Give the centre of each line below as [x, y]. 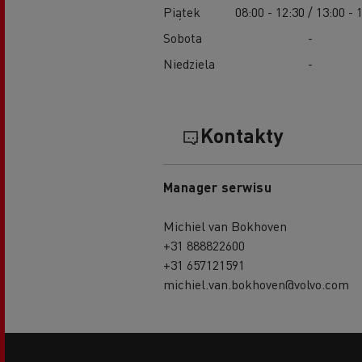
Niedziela [189, 63]
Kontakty [241, 135]
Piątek [181, 11]
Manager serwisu [217, 187]
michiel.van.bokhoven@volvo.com [256, 284]
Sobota [182, 37]
